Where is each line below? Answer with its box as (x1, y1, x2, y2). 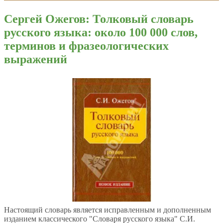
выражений (4, 52, 67, 66)
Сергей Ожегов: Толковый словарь (4, 12, 194, 25)
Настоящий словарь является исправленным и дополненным (4, 206, 211, 215)
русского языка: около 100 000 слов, (4, 25, 198, 39)
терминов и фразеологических (4, 39, 169, 52)
